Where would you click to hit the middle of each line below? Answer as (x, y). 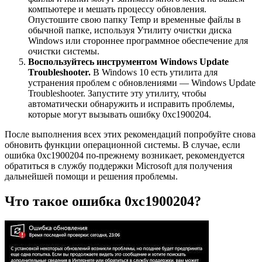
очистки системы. (64, 51)
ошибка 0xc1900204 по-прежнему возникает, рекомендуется (125, 155)
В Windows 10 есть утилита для (154, 72)
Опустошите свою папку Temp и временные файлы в (135, 19)
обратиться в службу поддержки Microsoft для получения (118, 166)
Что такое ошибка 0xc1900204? (103, 201)
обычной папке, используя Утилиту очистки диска (130, 30)
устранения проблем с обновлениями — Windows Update (142, 82)
